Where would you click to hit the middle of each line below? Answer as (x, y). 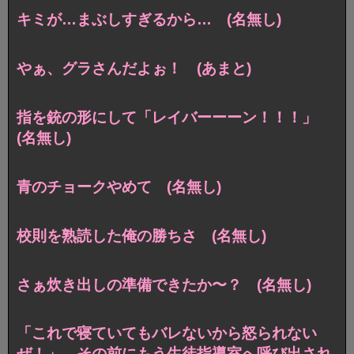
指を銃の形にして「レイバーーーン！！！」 (174, 117)
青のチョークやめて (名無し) (119, 186)
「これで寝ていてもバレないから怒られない (167, 333)
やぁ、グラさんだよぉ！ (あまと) (134, 68)
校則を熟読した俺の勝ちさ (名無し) (141, 235)
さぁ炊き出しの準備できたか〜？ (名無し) (164, 284)
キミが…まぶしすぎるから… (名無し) (149, 19)
